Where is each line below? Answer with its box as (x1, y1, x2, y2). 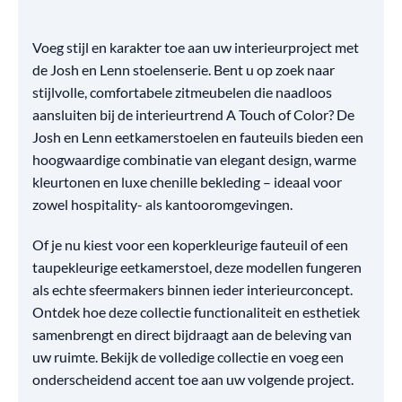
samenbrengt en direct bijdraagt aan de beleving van (32, 325, 352, 343)
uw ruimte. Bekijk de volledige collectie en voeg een (32, 347, 344, 365)
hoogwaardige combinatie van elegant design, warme (32, 150, 356, 168)
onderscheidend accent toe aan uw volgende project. (32, 370, 354, 388)
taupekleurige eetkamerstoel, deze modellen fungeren (32, 258, 362, 275)
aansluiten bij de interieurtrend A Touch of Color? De (32, 105, 354, 123)
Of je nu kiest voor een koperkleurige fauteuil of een (32, 235, 348, 253)
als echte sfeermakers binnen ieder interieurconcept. (32, 280, 353, 298)
